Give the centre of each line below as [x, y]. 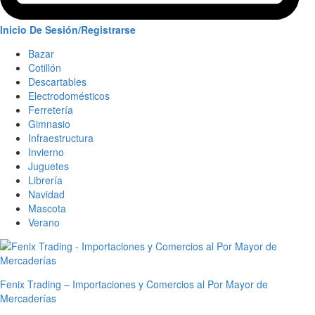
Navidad [46, 194]
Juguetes [49, 166]
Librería [45, 180]
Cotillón [45, 67]
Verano [44, 222]
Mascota [47, 208]
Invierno [46, 152]
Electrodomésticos [69, 96]
